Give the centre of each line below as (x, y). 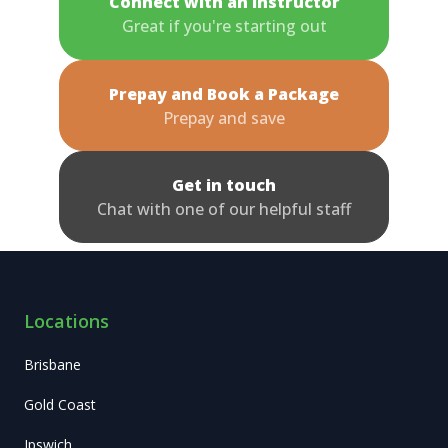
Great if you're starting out (224, 25)
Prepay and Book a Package (224, 93)
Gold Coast (60, 404)
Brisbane (52, 364)
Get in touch (224, 185)
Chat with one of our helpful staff (224, 209)
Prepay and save (224, 117)
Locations (66, 320)
